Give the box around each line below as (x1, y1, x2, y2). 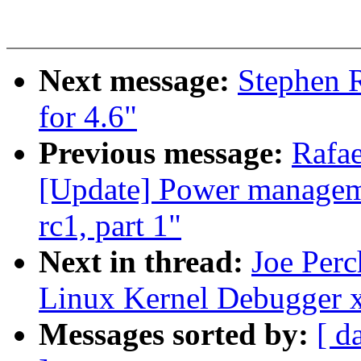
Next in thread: (39, 244, 251, 280)
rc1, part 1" (39, 208, 181, 243)
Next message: (39, 63, 238, 98)
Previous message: (39, 135, 292, 171)
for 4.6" (39, 99, 137, 135)
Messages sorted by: (39, 317, 317, 352)
